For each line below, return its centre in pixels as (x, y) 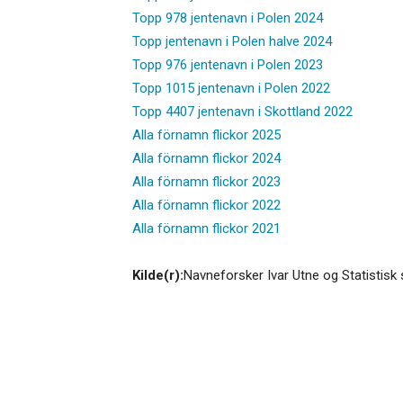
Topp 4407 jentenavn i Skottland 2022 (242, 111)
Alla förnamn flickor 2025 (206, 134)
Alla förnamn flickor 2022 (206, 205)
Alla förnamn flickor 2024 (206, 158)
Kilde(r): (158, 275)
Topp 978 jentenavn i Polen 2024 (228, 18)
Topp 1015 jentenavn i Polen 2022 (231, 88)
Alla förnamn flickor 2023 (206, 181)
